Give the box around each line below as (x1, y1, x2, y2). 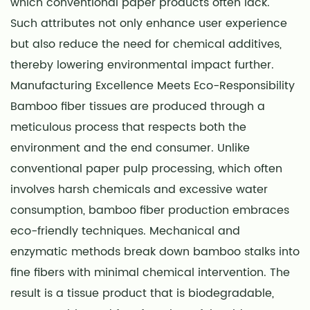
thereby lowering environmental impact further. (10, 55, 274, 74)
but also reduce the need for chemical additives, (10, 35, 282, 53)
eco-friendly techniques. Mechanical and (10, 221, 240, 240)
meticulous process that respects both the (10, 118, 246, 136)
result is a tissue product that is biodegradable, (10, 284, 274, 302)
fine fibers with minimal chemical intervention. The (10, 263, 290, 282)
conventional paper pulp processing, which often (10, 159, 282, 178)
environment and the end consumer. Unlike (10, 138, 250, 157)
